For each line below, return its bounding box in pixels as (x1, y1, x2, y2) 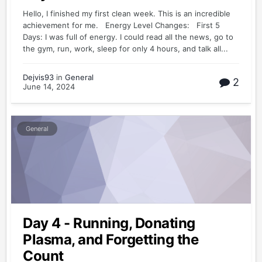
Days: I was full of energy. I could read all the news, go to (23, 32, 233, 42)
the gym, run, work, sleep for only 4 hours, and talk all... (23, 44, 228, 53)
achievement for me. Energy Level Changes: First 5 (23, 20, 220, 30)
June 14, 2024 (23, 82, 75, 91)
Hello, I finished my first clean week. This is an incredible (23, 9, 230, 18)
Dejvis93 (23, 73, 54, 82)
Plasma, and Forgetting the (23, 231, 199, 248)
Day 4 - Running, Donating (23, 215, 195, 232)
